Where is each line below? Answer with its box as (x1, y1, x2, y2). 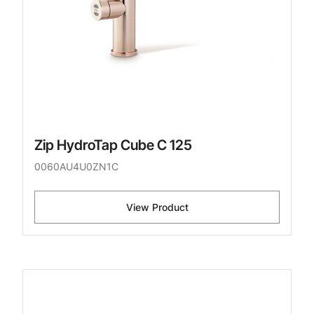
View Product (125, 201, 189, 214)
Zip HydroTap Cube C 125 (34, 137, 192, 154)
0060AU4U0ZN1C (34, 161, 118, 173)
